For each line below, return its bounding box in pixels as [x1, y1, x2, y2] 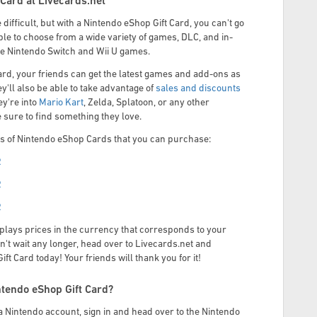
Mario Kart [39, 98, 83, 109]
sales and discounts [156, 83, 241, 95]
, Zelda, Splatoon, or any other [83, 98, 209, 109]
